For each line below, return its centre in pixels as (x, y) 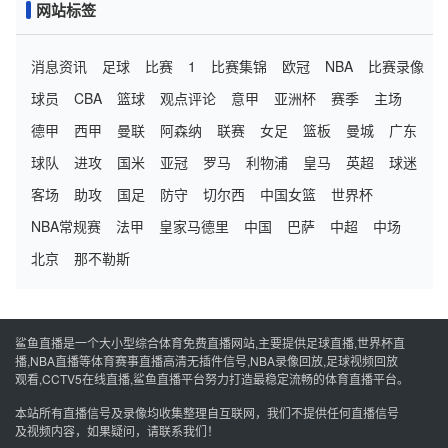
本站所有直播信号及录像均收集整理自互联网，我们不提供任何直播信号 (207, 412)
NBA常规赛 (66, 226)
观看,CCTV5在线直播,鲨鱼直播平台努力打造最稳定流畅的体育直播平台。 (212, 378)
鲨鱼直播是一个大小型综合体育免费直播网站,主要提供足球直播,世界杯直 (210, 342)
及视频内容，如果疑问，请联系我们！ (117, 430)
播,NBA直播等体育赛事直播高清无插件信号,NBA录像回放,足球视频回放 (206, 360)
